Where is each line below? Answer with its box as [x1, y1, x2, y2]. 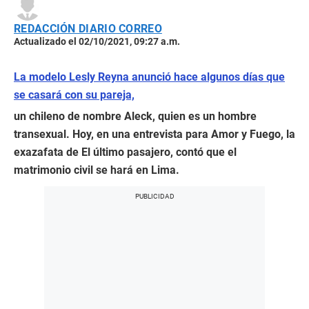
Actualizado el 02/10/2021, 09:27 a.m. [14, 36, 180, 48]
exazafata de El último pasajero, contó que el [14, 146, 237, 159]
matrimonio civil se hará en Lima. [14, 163, 179, 177]
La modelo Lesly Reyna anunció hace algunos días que [14, 70, 285, 84]
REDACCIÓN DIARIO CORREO [14, 22, 162, 36]
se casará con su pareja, [14, 88, 134, 102]
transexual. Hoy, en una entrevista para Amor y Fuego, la [14, 128, 295, 141]
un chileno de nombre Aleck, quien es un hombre [14, 110, 257, 123]
